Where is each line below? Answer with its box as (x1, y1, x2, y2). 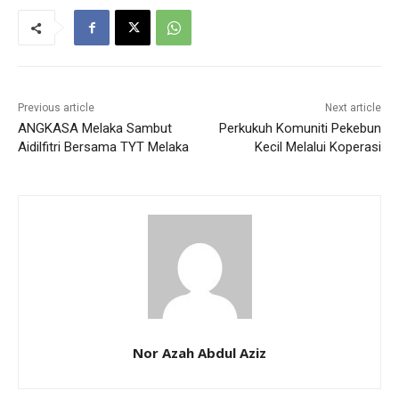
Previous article (18, 101, 94, 114)
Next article (324, 101, 381, 114)
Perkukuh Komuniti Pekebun (218, 119, 381, 136)
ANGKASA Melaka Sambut (18, 119, 172, 136)
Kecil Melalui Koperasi (254, 138, 381, 155)
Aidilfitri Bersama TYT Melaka (18, 138, 189, 155)
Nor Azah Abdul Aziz (133, 343, 266, 362)
